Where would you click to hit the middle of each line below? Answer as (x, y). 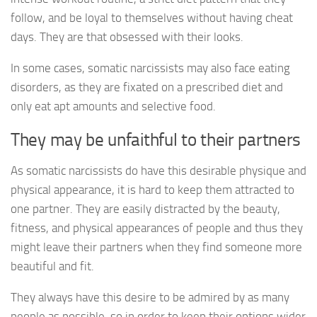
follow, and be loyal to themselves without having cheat (152, 17)
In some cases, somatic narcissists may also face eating (150, 68)
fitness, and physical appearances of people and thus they (157, 227)
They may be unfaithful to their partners (156, 139)
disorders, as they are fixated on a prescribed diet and (147, 87)
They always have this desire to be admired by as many (150, 297)
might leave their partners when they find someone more (156, 247)
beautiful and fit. (52, 266)
